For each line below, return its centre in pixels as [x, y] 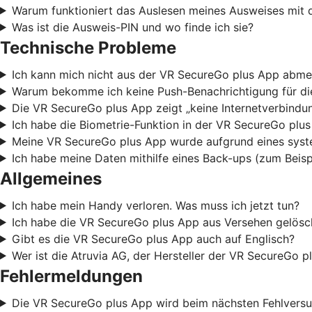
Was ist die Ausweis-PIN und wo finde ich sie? [132, 27]
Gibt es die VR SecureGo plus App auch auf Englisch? [153, 239]
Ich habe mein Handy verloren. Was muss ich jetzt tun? [155, 205]
